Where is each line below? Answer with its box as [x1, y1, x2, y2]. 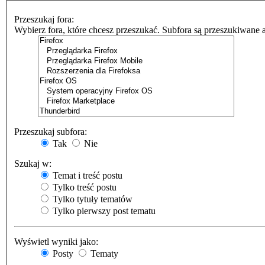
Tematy [88, 248, 118, 258]
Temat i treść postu [50, 170, 122, 180]
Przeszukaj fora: [14, 14, 74, 24]
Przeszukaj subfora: [14, 126, 87, 137]
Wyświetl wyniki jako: [14, 236, 98, 247]
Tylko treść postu [50, 182, 117, 192]
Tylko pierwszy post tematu [50, 205, 156, 216]
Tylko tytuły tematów [50, 193, 132, 204]
